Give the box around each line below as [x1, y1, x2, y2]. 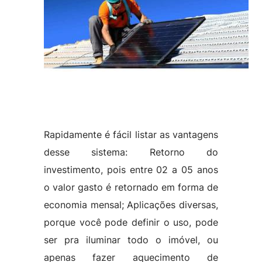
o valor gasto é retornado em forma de [43, 181, 219, 193]
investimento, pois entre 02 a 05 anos [43, 164, 219, 175]
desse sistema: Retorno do [43, 146, 219, 158]
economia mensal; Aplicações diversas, [43, 199, 219, 211]
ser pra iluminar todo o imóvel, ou [43, 234, 219, 246]
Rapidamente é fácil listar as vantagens [43, 129, 219, 140]
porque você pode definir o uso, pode [43, 216, 219, 228]
